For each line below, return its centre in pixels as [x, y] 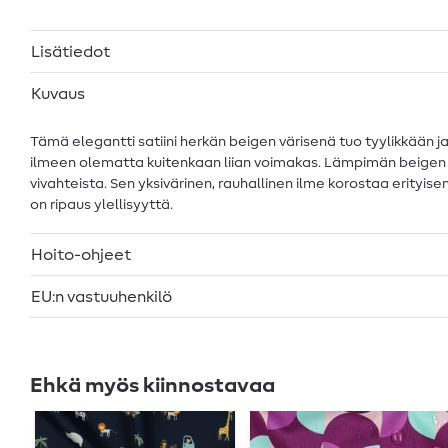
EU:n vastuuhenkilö [101, 296]
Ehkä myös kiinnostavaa [152, 385]
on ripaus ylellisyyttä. [101, 204]
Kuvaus [58, 93]
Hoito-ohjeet [81, 254]
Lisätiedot [70, 51]
